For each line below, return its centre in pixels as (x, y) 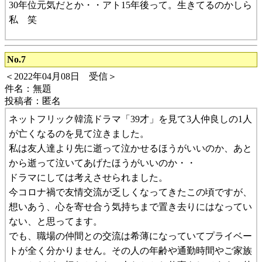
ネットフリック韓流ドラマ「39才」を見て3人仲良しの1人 (130, 119)
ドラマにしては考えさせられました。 (88, 177)
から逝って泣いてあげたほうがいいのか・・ (102, 163)
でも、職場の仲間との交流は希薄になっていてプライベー (130, 236)
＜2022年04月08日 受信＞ (61, 76)
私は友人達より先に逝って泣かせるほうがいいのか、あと (130, 148)
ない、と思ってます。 (56, 221)
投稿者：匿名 (33, 101)
